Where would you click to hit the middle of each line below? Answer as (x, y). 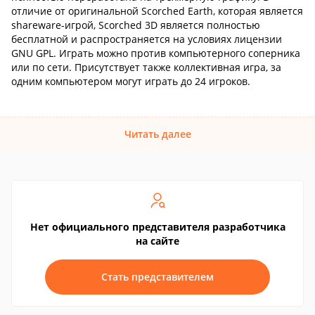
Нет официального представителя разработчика (157, 227)
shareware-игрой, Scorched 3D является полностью (136, 25)
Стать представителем (157, 277)
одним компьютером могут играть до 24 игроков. (131, 81)
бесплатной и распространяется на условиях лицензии (147, 39)
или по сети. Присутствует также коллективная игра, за (146, 67)
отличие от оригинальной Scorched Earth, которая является (157, 11)
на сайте (157, 241)
